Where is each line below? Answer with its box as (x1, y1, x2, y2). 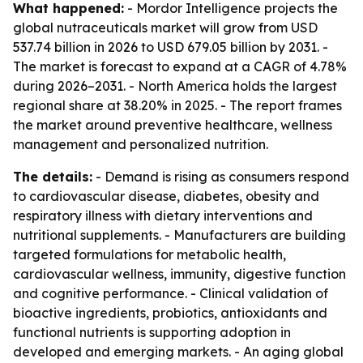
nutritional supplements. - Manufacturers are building (13, 227, 346, 243)
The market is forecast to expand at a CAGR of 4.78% (13, 58, 347, 75)
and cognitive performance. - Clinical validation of (13, 285, 328, 301)
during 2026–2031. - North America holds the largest (13, 78, 337, 94)
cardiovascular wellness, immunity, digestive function (13, 266, 346, 282)
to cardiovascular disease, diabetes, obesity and (13, 188, 319, 204)
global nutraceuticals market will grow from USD (13, 19, 318, 36)
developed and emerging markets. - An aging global (13, 344, 344, 360)
